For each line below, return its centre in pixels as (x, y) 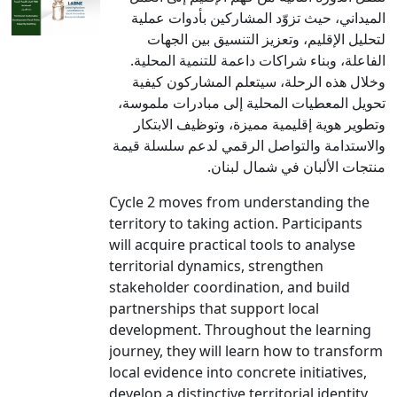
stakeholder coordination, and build (230, 287)
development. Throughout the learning (240, 329)
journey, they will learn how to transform (246, 350)
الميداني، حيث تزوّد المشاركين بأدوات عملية (258, 17)
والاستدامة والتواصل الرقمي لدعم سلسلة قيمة (249, 145)
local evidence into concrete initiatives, (238, 372)
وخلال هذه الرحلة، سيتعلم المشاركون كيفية (259, 81)
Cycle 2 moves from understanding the (239, 202)
